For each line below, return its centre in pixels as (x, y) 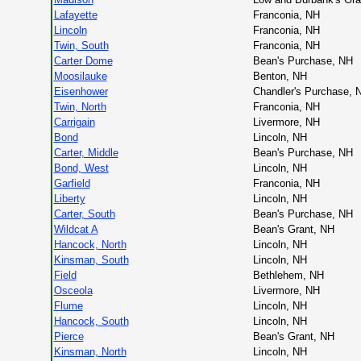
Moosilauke (80, 76)
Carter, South (84, 214)
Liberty (69, 199)
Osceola (73, 290)
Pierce (68, 336)
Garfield (72, 183)
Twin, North (80, 107)
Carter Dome (83, 61)
